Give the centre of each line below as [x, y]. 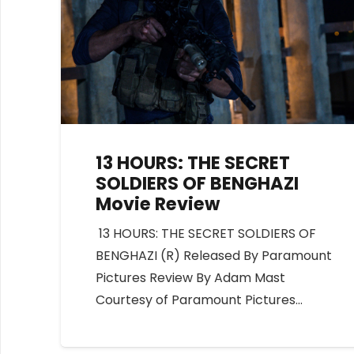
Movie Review [158, 203]
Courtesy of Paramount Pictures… [200, 300]
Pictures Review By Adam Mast [191, 278]
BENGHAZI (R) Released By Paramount [214, 256]
